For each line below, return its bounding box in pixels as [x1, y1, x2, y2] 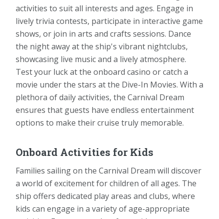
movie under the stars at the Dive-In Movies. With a [16, 79, 203, 90]
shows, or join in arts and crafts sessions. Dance [16, 28, 191, 39]
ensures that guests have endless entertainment [16, 104, 194, 115]
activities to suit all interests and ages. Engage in [16, 2, 193, 14]
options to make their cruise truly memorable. [16, 117, 184, 128]
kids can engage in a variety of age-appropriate [16, 203, 190, 214]
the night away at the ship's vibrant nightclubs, [16, 41, 188, 52]
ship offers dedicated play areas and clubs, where [16, 190, 195, 201]
